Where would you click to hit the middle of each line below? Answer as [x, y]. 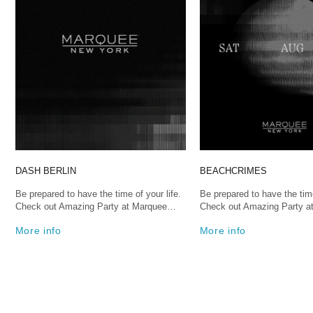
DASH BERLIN [45, 171]
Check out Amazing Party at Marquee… [95, 207]
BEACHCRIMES [233, 171]
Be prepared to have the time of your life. [98, 194]
